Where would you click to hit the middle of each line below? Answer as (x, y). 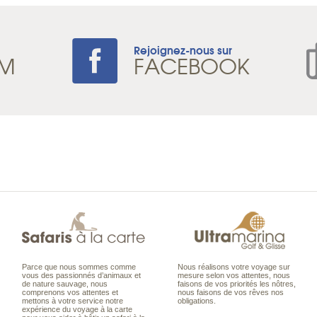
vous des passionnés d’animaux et (81, 275)
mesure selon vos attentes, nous (234, 275)
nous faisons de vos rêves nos (231, 292)
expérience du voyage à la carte (77, 309)
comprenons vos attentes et (70, 292)
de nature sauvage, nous (65, 284)
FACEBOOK (192, 65)
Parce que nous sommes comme (79, 267)
